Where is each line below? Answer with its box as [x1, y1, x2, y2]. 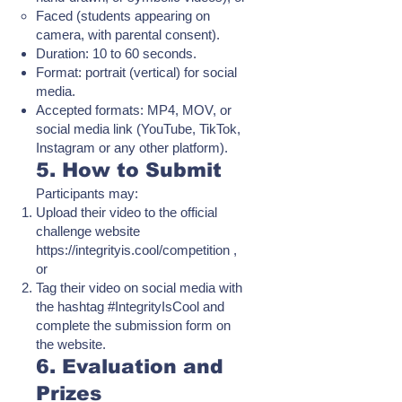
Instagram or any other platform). [36, 140, 228, 155]
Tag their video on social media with [36, 280, 242, 295]
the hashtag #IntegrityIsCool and [36, 299, 224, 314]
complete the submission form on [36, 318, 231, 333]
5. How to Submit [36, 159, 222, 181]
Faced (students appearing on [36, 8, 210, 23]
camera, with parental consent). [36, 27, 220, 42]
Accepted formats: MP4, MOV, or [36, 102, 232, 118]
